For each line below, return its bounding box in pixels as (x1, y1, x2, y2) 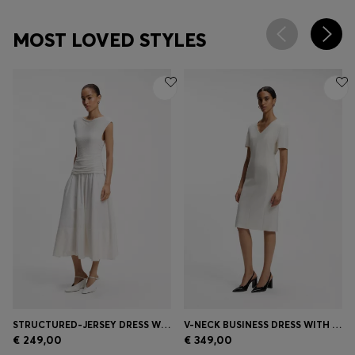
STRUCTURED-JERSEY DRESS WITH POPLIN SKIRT (161, 319, 170, 331)
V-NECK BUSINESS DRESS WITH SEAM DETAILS (332, 319, 342, 331)
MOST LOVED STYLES (13, 28, 206, 52)
